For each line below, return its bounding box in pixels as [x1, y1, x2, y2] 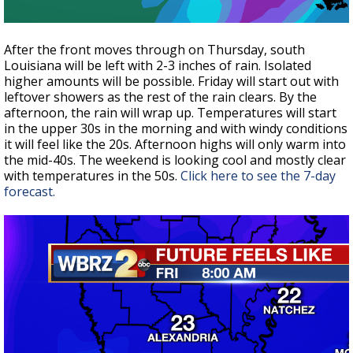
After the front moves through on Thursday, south [4, 41, 305, 59]
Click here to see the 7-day [180, 167, 336, 185]
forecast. [4, 183, 55, 201]
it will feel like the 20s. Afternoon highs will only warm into [4, 136, 346, 154]
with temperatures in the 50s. [4, 167, 180, 185]
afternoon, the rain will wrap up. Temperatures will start [4, 104, 336, 122]
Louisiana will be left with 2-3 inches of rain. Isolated [4, 57, 311, 75]
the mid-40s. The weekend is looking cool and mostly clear [4, 151, 346, 169]
